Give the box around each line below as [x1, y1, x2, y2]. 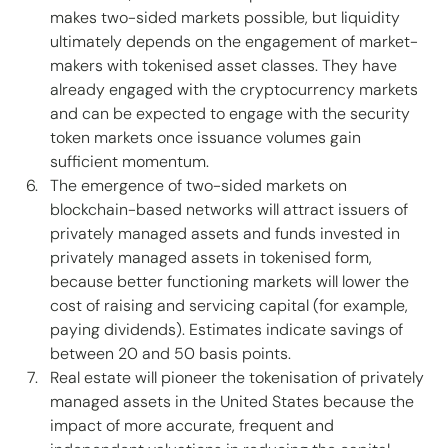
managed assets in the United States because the [50, 391, 418, 413]
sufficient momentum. [50, 151, 213, 173]
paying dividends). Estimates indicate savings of [50, 319, 407, 341]
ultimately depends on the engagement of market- [50, 31, 418, 53]
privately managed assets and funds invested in [50, 223, 404, 245]
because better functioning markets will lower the [50, 271, 413, 293]
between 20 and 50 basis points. [50, 343, 295, 365]
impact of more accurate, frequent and [50, 415, 338, 437]
